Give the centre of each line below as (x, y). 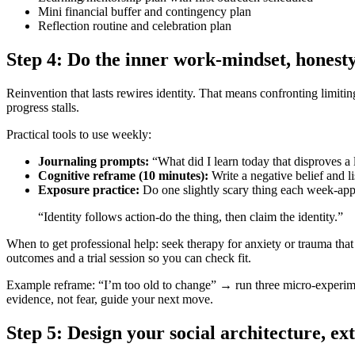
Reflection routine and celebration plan (135, 26)
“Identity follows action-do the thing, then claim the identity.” (191, 217)
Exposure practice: (89, 190)
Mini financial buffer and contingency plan (145, 12)
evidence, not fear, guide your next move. (110, 300)
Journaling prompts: (94, 162)
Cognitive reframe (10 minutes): (123, 176)
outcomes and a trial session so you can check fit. (129, 258)
